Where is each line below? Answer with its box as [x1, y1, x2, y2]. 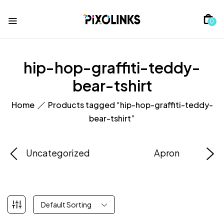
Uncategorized [26, 146, 90, 158]
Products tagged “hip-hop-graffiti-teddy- [47, 99, 213, 110]
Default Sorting [41, 199, 91, 209]
